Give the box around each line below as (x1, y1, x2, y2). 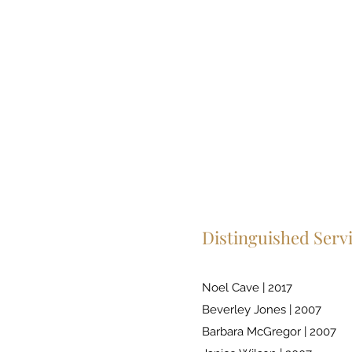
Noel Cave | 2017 (202, 280, 292, 295)
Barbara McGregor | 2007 (202, 324, 336, 339)
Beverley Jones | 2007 (202, 302, 321, 317)
